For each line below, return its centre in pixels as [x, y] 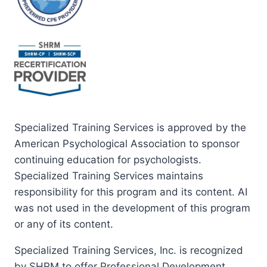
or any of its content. [64, 224]
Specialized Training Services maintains [109, 176]
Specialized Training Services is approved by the [130, 128]
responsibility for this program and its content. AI [131, 192]
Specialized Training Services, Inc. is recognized [129, 251]
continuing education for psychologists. [108, 160]
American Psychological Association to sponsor [127, 144]
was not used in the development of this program [132, 208]
